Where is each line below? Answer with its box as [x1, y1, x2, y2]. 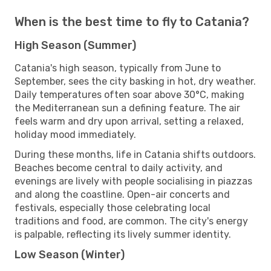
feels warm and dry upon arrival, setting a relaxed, [15, 115, 244, 127]
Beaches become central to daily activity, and [15, 162, 223, 174]
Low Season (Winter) [15, 247, 125, 261]
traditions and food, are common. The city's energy [15, 215, 248, 227]
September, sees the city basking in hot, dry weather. [15, 75, 256, 87]
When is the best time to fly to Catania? [15, 14, 249, 29]
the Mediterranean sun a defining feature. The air [15, 102, 240, 114]
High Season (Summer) [15, 38, 136, 52]
